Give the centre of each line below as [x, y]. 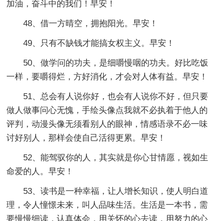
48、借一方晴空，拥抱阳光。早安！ [91, 23]
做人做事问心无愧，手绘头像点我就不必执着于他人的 [107, 110]
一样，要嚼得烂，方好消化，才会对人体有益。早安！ [107, 76]
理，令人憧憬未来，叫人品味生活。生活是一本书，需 [107, 205]
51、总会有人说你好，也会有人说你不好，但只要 [116, 96]
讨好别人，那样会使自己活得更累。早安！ [86, 138]
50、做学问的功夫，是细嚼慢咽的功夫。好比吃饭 [116, 63]
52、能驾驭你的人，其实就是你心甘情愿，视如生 [116, 157]
